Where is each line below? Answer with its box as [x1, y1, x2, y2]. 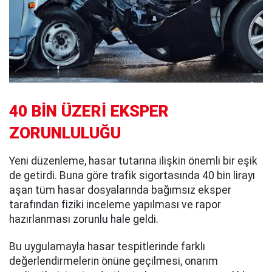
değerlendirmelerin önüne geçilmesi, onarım [9, 254, 218, 267]
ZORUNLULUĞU [9, 123, 121, 142]
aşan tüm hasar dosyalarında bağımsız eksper [9, 183, 231, 196]
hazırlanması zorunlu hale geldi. [9, 212, 158, 225]
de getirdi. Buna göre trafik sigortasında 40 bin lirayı [9, 169, 255, 182]
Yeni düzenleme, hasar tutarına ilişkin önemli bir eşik [9, 154, 257, 167]
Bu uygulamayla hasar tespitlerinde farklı [9, 240, 205, 253]
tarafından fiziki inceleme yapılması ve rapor [9, 198, 221, 211]
